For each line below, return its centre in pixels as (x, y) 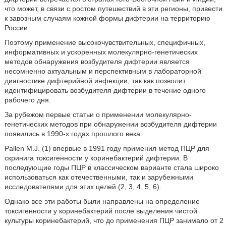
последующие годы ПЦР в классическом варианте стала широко (111, 167)
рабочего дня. (27, 100)
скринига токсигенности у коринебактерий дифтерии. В (96, 158)
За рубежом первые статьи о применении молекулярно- (98, 114)
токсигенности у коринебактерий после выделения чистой (101, 211)
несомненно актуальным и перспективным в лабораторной (103, 71)
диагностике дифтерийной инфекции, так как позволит (95, 80)
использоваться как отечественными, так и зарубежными (99, 177)
